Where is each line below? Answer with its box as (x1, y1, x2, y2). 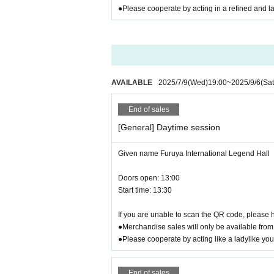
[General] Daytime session (118, 122, 220, 132)
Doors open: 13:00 (118, 174, 180, 182)
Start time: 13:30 (118, 186, 172, 194)
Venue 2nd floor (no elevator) (111, 21, 209, 31)
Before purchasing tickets (111, 35, 196, 44)
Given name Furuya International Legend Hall (118, 149, 270, 158)
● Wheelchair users (111, 6, 191, 17)
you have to (196, 35, 235, 44)
